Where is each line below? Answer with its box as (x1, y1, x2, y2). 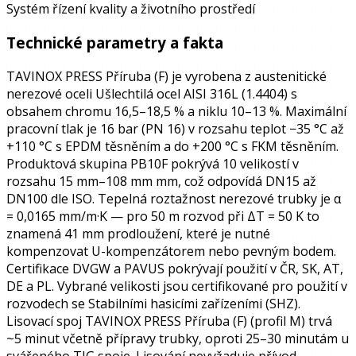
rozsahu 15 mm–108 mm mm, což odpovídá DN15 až (6, 172, 316, 190)
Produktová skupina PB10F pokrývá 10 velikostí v (6, 154, 299, 172)
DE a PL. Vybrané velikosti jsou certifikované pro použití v (6, 277, 347, 295)
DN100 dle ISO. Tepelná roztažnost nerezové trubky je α (6, 189, 341, 207)
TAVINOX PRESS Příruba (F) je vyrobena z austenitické (6, 67, 327, 85)
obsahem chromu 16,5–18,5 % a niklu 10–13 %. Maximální (6, 102, 346, 120)
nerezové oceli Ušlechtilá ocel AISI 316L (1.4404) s (6, 84, 297, 103)
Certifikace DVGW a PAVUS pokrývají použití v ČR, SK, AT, (6, 259, 343, 277)
